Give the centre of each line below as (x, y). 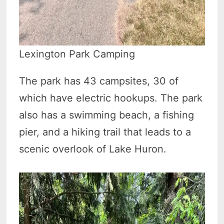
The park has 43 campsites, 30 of (99, 81)
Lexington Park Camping (77, 54)
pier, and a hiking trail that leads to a (105, 132)
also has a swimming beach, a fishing (107, 115)
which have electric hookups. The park (111, 98)
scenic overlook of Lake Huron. (93, 149)
